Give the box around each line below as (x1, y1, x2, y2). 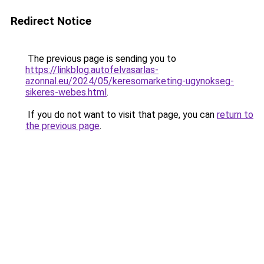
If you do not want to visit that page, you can (25, 109, 217, 120)
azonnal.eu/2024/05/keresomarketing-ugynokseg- (25, 75, 234, 87)
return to (217, 109, 253, 120)
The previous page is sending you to (25, 53, 176, 64)
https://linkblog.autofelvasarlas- (25, 64, 159, 75)
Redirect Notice (11, 14, 91, 28)
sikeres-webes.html (25, 87, 107, 98)
